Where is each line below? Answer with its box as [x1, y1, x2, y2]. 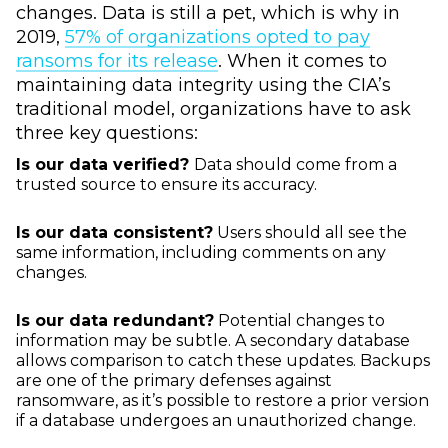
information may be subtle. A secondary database [16, 331, 410, 351]
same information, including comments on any [16, 243, 386, 263]
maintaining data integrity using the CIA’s [16, 73, 391, 97]
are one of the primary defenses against [16, 371, 332, 391]
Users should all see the [213, 223, 407, 243]
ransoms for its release [16, 49, 218, 73]
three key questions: [16, 121, 198, 145]
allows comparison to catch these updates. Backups [16, 351, 430, 371]
